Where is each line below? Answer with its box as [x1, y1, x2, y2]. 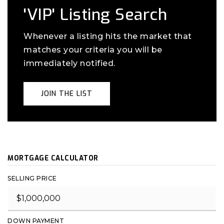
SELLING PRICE [7, 174, 57, 182]
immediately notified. [23, 58, 115, 68]
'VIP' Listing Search [23, 4, 167, 25]
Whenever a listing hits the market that [23, 31, 192, 41]
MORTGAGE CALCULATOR [7, 153, 98, 162]
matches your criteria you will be [23, 45, 162, 54]
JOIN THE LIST [41, 89, 92, 98]
